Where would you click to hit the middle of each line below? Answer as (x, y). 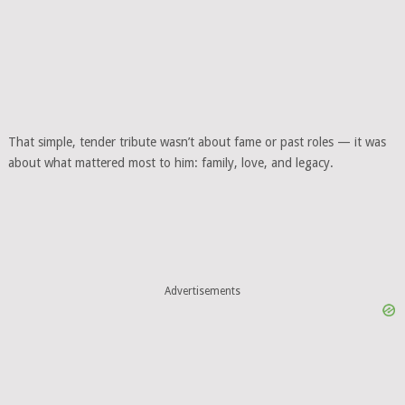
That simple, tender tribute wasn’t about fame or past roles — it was (197, 142)
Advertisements (202, 291)
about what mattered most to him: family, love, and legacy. (170, 163)
